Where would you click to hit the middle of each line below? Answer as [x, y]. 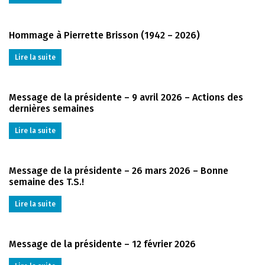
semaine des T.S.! [46, 182]
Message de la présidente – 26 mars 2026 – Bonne [119, 170]
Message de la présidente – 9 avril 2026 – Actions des [126, 97]
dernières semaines [51, 108]
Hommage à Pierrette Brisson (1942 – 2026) [104, 35]
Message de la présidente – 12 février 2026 [102, 244]
